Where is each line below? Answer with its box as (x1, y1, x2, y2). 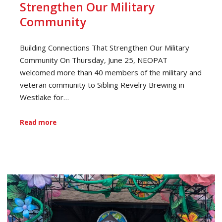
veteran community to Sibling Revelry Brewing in (20, 79, 184, 90)
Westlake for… (20, 92, 69, 102)
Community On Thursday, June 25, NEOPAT (20, 55, 167, 65)
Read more (20, 118, 56, 127)
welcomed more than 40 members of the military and (20, 67, 202, 77)
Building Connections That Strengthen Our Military (20, 42, 189, 53)
